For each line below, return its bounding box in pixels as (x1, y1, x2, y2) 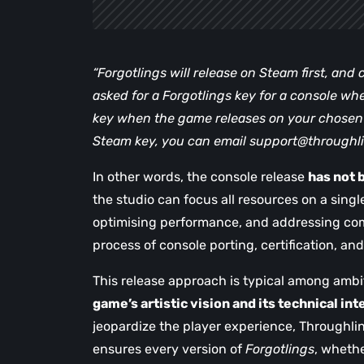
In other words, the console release (93, 169, 308, 185)
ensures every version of (93, 341, 245, 357)
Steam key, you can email (93, 133, 249, 149)
